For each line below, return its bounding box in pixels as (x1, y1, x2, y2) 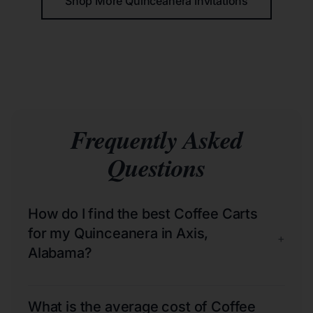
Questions (108, 149, 205, 185)
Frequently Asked (70, 121, 243, 157)
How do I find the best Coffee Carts (28, 205, 258, 222)
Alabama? (28, 244, 92, 261)
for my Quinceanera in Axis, (28, 224, 209, 242)
